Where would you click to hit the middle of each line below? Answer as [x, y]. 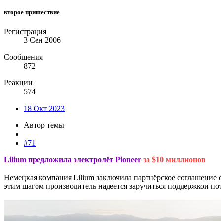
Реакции [18, 83]
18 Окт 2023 [44, 109]
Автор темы [44, 125]
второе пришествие [32, 12]
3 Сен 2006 [42, 40]
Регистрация [25, 32]
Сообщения [23, 57]
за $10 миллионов [174, 160]
